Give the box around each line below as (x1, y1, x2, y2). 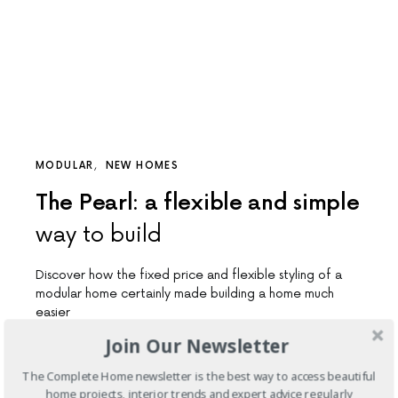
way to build (36, 221, 162, 248)
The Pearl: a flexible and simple (36, 189, 360, 216)
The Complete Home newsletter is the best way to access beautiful (22, 369, 377, 385)
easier (36, 304, 70, 320)
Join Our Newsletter (105, 333, 290, 359)
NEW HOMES (105, 159, 179, 171)
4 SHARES (36, 337, 80, 349)
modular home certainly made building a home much (36, 285, 334, 301)
